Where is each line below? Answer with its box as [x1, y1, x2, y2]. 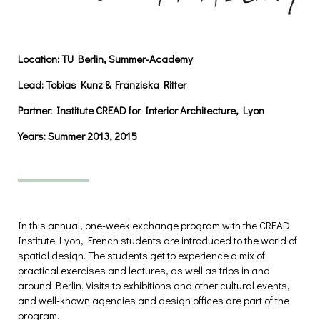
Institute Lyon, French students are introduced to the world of [18, 232, 297, 247]
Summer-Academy [106, 51, 193, 66]
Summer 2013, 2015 [46, 128, 137, 143]
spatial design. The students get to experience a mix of [18, 247, 265, 262]
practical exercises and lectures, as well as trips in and [18, 262, 270, 277]
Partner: [18, 102, 52, 117]
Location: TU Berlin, [18, 51, 106, 66]
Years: [18, 128, 46, 143]
